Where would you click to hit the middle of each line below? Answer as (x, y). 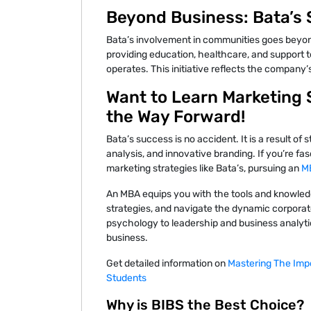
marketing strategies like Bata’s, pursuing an (204, 169)
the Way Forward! (176, 117)
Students (126, 278)
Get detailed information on (167, 264)
